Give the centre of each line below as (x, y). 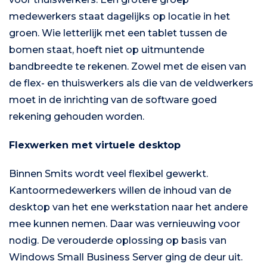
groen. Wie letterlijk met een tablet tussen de (118, 33)
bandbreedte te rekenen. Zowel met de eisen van (128, 66)
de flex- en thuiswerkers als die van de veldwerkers (131, 83)
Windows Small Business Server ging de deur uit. (126, 257)
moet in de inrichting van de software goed (113, 100)
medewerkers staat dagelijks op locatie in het (119, 16)
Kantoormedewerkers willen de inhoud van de (120, 190)
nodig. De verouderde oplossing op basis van (118, 240)
